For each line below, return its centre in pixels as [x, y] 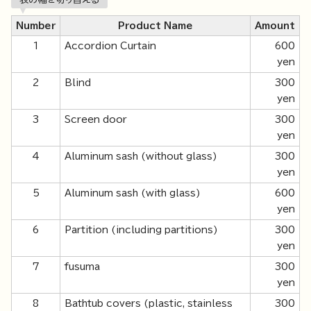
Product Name [155, 26]
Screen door [96, 120]
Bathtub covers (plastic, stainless [149, 304]
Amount [275, 26]
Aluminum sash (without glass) [141, 157]
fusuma [82, 267]
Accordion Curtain [110, 46]
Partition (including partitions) [141, 230]
